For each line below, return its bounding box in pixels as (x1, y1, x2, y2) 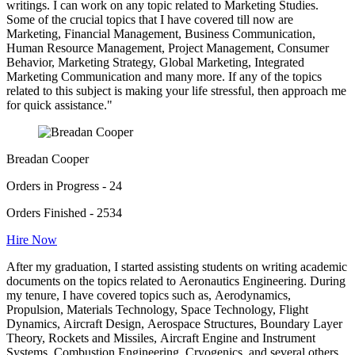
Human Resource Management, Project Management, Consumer (6, 41, 329, 55)
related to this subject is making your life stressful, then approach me (6, 84, 346, 98)
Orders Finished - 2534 (6, 206, 122, 220)
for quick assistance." (6, 98, 113, 113)
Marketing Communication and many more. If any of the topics (6, 70, 322, 84)
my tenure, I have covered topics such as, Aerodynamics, (6, 288, 291, 303)
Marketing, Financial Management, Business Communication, (6, 27, 315, 41)
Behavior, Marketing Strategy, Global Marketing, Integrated (6, 55, 304, 70)
